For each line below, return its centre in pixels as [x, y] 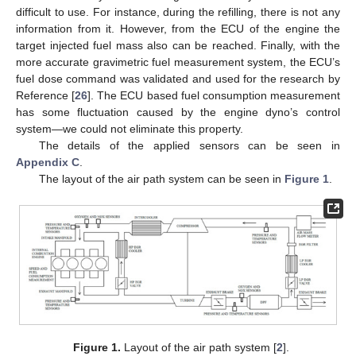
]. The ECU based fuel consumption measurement [214, 95]
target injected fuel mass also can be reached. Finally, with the [178, 45]
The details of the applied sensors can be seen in [189, 145]
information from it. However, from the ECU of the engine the [178, 28]
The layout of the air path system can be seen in [161, 178]
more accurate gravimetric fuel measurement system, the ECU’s [178, 62]
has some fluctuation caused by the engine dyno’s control [178, 112]
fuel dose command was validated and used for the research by [178, 78]
